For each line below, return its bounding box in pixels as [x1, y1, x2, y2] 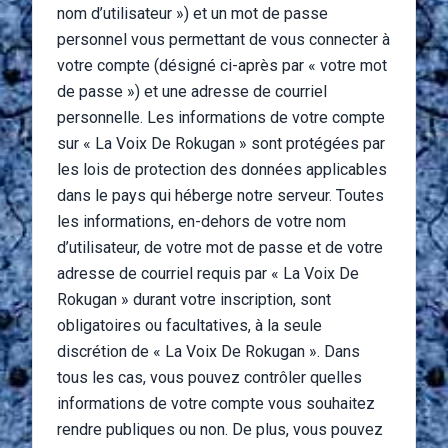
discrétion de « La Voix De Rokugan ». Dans [57, 342, 360, 361]
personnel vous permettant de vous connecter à [57, 30, 390, 49]
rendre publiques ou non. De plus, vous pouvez [57, 420, 383, 439]
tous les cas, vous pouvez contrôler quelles [57, 368, 362, 387]
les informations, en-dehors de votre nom [57, 212, 346, 231]
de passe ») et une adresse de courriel [57, 82, 327, 101]
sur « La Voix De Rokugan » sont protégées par [57, 134, 385, 153]
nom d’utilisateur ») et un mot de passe [57, 4, 328, 23]
